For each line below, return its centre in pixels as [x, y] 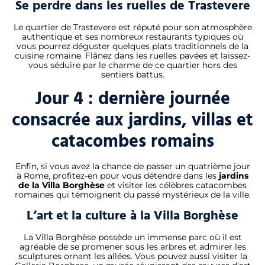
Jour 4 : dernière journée [132, 98]
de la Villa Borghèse [62, 185]
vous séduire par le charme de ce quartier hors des [132, 65]
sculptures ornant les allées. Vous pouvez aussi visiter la [132, 256]
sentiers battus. [132, 75]
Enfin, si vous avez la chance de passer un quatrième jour [132, 166]
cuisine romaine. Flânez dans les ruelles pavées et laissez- [132, 56]
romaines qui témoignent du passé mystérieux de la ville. [132, 194]
